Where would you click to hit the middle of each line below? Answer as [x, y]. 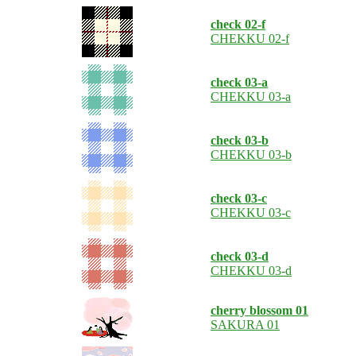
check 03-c [239, 198]
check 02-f [238, 24]
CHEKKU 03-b [251, 155]
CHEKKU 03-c [251, 213]
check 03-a [239, 82]
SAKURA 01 [245, 325]
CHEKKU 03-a [251, 97]
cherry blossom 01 [259, 310]
